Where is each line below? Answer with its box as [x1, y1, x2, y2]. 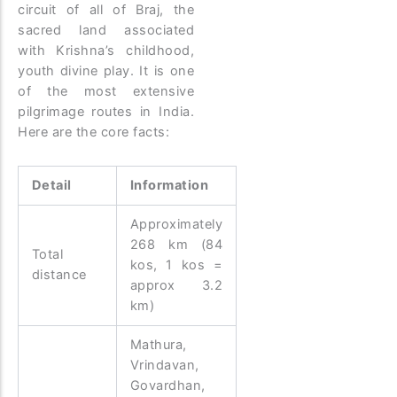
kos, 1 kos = [129, 256, 223, 273]
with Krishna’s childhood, [18, 43, 195, 59]
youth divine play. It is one [18, 63, 195, 80]
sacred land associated [18, 22, 195, 39]
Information [129, 176, 209, 193]
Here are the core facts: [18, 124, 169, 141]
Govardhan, [129, 377, 206, 393]
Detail [31, 176, 72, 193]
